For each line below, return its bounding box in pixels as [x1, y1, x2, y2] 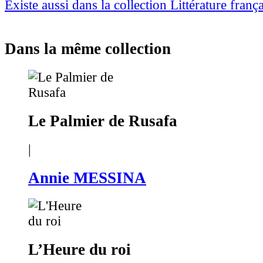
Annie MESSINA [28, 168, 146, 187]
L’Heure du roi [28, 241, 131, 259]
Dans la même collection [5, 39, 171, 58]
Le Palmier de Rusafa [28, 112, 177, 130]
